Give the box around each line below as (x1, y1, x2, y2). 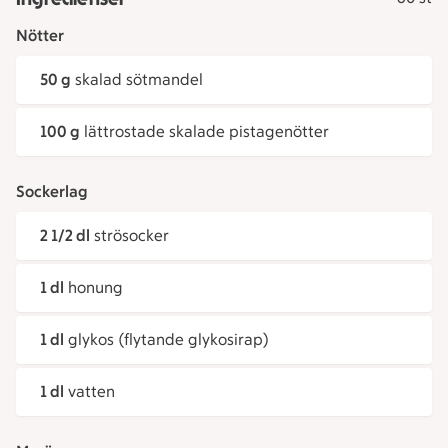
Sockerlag (16, 182, 88, 201)
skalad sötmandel (75, 70, 203, 89)
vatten (68, 382, 115, 401)
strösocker (94, 226, 169, 245)
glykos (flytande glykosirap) (68, 330, 269, 349)
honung (68, 278, 123, 297)
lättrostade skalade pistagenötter (84, 122, 329, 141)
